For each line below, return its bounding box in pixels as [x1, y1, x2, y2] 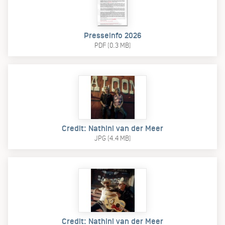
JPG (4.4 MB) [94, 134, 131, 142]
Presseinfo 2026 [83, 31, 142, 40]
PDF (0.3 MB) [94, 41, 131, 49]
